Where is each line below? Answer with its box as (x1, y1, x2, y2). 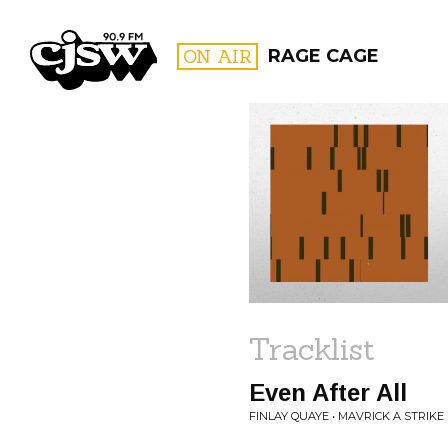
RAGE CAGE (268, 45, 379, 67)
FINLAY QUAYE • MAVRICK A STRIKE (249, 409, 444, 423)
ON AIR (183, 45, 252, 68)
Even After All (249, 379, 407, 406)
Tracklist (249, 330, 375, 368)
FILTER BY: (325, 168, 376, 181)
